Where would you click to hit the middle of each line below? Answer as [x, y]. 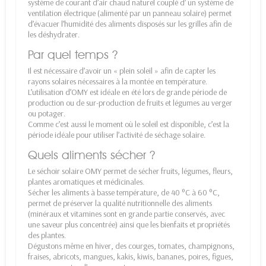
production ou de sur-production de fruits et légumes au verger [130, 102]
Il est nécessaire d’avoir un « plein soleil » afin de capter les [122, 70]
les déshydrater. [54, 34]
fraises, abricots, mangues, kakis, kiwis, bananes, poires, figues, [131, 256]
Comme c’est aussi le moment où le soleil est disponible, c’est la [129, 124]
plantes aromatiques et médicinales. [86, 181]
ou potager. [47, 113]
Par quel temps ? [73, 54]
